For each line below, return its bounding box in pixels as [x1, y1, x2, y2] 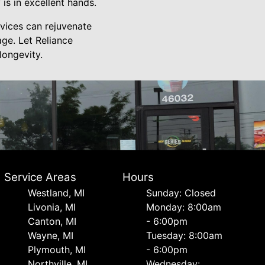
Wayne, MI [27, 230, 73, 241]
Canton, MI [27, 215, 76, 227]
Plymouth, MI [27, 244, 86, 256]
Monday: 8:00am [146, 201, 222, 213]
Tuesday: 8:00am [146, 230, 223, 241]
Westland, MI [27, 187, 85, 199]
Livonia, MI [27, 201, 76, 213]
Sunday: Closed [146, 187, 216, 199]
